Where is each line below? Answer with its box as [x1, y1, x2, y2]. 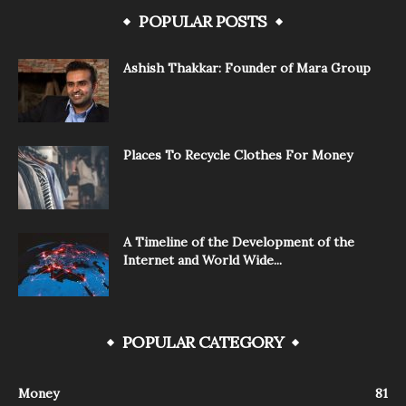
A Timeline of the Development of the [123, 234, 354, 251]
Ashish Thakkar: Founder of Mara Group [123, 60, 371, 77]
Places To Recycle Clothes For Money [123, 147, 353, 164]
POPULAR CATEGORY [121, 332, 285, 353]
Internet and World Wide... [123, 252, 282, 269]
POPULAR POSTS [139, 11, 267, 33]
